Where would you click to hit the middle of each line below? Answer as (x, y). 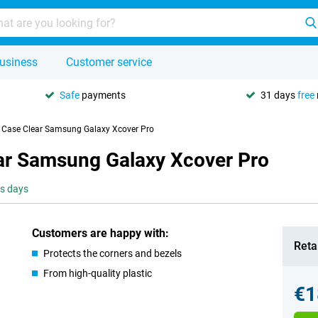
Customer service (109, 62)
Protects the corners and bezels (113, 253)
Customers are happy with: (101, 233)
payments (103, 95)
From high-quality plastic (98, 273)
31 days (279, 95)
